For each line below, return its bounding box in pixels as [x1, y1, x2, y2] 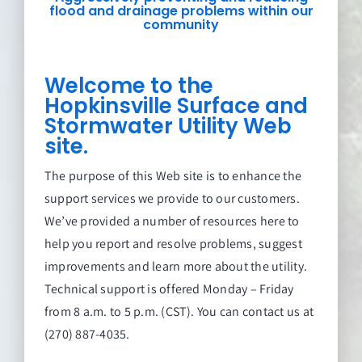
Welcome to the [44, 70, 213, 100]
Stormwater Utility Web [44, 111, 292, 141]
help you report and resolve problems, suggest [44, 234, 302, 252]
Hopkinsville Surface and [44, 90, 308, 120]
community [143, 15, 219, 35]
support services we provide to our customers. [44, 189, 300, 207]
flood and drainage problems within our [48, 2, 314, 21]
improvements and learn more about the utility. [44, 257, 308, 275]
